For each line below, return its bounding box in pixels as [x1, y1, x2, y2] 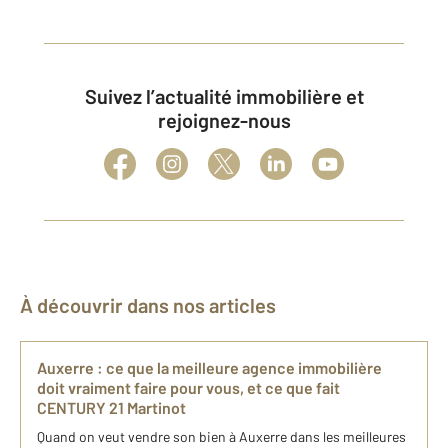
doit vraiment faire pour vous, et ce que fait [37, 378, 340, 398]
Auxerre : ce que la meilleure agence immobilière [37, 358, 382, 378]
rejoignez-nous [157, 108, 291, 133]
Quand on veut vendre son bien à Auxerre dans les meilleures [37, 428, 406, 446]
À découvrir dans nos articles [33, 293, 276, 318]
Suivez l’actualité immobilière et [84, 84, 97, 109]
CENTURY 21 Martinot [37, 398, 186, 418]
